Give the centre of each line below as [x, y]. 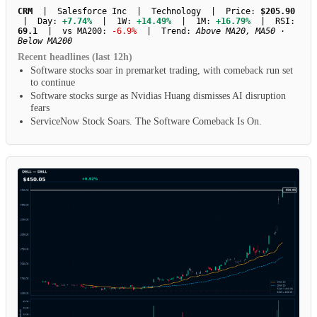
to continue [53, 82]
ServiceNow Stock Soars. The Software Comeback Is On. [146, 121]
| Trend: [166, 31]
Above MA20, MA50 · [241, 31]
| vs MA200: [75, 31]
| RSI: [273, 22]
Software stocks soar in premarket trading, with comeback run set [162, 70]
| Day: [40, 22]
